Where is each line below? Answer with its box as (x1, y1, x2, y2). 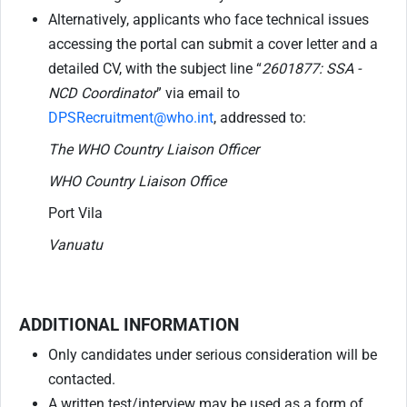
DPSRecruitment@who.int (48, 109, 213, 127)
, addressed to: (213, 109, 306, 127)
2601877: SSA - (262, 60, 361, 78)
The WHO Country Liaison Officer (48, 141, 259, 159)
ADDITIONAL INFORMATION (19, 314, 239, 336)
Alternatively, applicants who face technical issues (48, 11, 369, 29)
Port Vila (48, 204, 103, 223)
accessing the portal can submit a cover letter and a (48, 35, 378, 54)
